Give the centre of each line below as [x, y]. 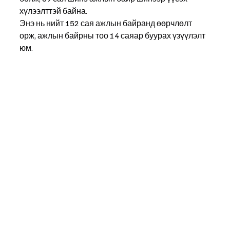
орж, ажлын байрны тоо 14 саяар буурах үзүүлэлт [113, 35]
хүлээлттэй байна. [53, 11]
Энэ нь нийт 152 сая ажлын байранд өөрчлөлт [107, 23]
